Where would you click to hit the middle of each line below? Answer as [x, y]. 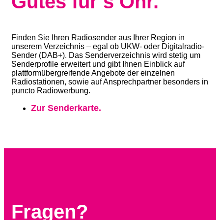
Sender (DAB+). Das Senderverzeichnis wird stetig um [106, 55]
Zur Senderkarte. [66, 108]
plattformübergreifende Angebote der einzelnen [93, 73]
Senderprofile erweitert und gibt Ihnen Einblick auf [98, 64]
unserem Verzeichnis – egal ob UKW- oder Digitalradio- [108, 47]
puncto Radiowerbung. [51, 91]
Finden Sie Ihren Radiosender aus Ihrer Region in [98, 38]
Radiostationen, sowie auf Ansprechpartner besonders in [110, 82]
